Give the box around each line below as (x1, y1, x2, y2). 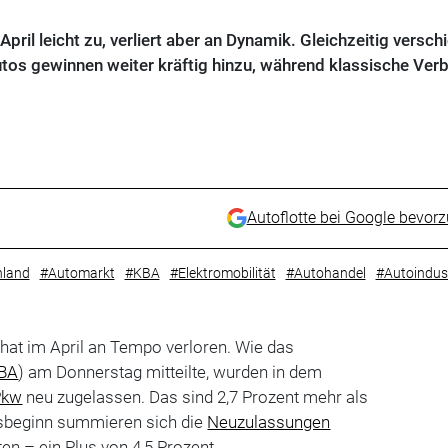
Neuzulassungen (207, 411, 331, 432)
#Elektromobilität (169, 264, 276, 281)
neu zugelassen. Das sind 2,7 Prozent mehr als (22, 386, 369, 407)
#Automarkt (39, 264, 115, 281)
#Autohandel (285, 264, 366, 281)
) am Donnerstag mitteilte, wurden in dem (18, 361, 323, 382)
